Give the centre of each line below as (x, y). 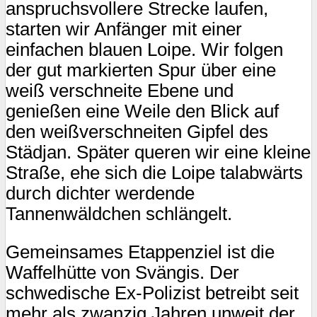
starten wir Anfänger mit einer (124, 29)
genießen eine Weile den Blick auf (142, 111)
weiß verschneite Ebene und (120, 90)
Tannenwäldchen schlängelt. (119, 213)
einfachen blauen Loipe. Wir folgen (144, 49)
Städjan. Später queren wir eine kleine (158, 152)
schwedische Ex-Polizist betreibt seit (152, 293)
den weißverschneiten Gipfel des (137, 131)
